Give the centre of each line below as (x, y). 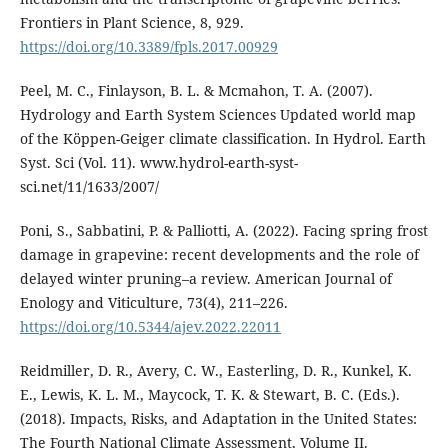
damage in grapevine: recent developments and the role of (219, 255)
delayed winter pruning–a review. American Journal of (205, 279)
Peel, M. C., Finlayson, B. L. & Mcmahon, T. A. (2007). (196, 91)
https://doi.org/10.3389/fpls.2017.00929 (148, 47)
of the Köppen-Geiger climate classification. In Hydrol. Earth (222, 139)
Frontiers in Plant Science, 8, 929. (131, 23)
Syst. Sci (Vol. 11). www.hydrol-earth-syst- (158, 163)
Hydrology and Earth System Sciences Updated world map (217, 115)
